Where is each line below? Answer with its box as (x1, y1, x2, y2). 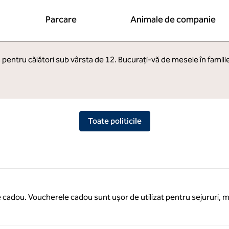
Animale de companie (130, 14, 216, 25)
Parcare (45, 14, 77, 25)
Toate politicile (87, 116, 142, 126)
